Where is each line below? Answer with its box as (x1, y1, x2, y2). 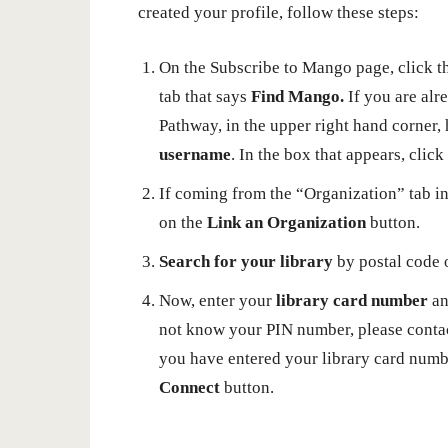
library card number (276, 291, 428, 310)
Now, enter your (159, 291, 276, 310)
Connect (159, 378, 220, 397)
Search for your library (159, 252, 333, 271)
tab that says (159, 87, 251, 106)
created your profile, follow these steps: (138, 3, 419, 22)
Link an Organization (203, 213, 366, 232)
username (159, 145, 231, 164)
